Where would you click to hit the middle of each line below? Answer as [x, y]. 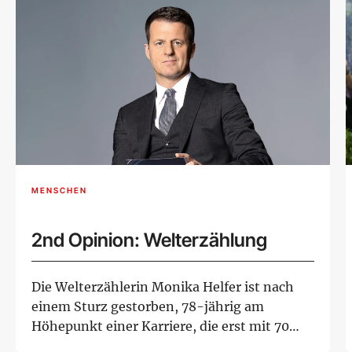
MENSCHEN [59, 190]
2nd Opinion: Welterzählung [149, 240]
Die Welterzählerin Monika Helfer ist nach [163, 287]
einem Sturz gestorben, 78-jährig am [148, 307]
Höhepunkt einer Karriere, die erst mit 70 [160, 326]
